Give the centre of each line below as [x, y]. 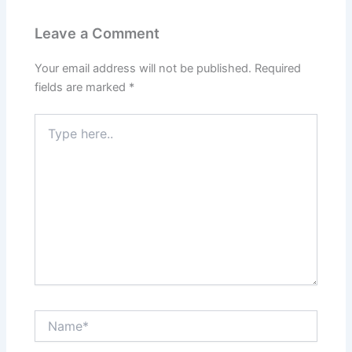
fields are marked [82, 87]
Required [278, 68]
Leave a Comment [97, 33]
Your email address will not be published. [143, 68]
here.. [49, 136]
